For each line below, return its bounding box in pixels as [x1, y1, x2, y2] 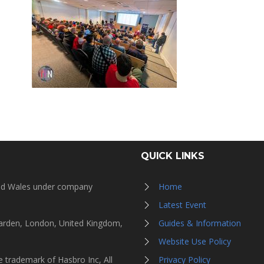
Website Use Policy [158, 236, 231, 247]
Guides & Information [158, 217, 241, 229]
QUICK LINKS [141, 150, 204, 161]
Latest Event [158, 199, 206, 210]
